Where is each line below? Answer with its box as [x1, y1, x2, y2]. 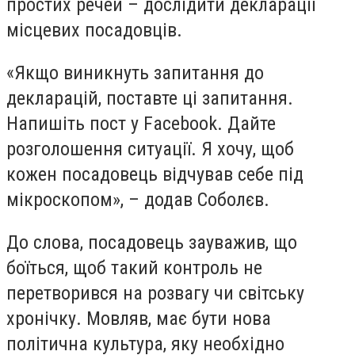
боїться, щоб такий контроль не [6, 256, 262, 279]
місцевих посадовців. [6, 19, 182, 42]
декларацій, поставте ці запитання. [6, 86, 293, 109]
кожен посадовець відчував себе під [6, 162, 303, 185]
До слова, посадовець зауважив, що [6, 231, 297, 254]
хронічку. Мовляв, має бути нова [6, 307, 271, 330]
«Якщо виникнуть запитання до [6, 61, 264, 84]
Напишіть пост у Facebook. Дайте [6, 112, 276, 135]
